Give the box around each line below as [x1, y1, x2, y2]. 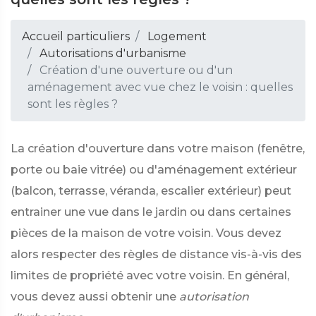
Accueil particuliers [22, 30, 130, 43]
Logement [147, 30, 207, 43]
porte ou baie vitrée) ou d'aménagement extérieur [11, 163, 297, 176]
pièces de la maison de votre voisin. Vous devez [11, 226, 281, 240]
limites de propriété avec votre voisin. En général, [11, 269, 289, 282]
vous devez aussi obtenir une [11, 290, 176, 303]
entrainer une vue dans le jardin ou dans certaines [11, 205, 291, 219]
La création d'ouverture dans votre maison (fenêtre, [11, 142, 305, 155]
